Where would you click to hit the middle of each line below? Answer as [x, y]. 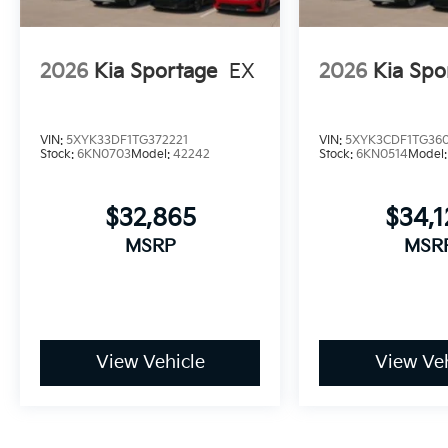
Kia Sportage [155, 72]
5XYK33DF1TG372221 [127, 140]
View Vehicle [150, 363]
